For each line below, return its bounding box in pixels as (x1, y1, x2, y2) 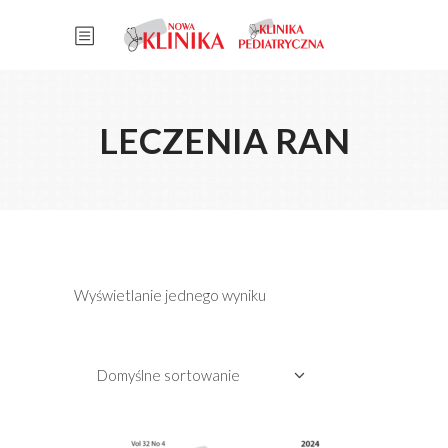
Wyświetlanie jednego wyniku (74, 286, 266, 304)
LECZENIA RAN (98, 119, 350, 161)
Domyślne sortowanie (97, 366, 240, 384)
